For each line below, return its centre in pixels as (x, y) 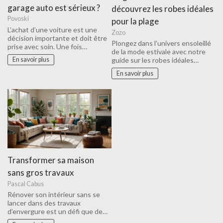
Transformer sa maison (51, 160)
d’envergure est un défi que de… (57, 212)
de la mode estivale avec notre (159, 52)
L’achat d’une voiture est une (52, 29)
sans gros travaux (41, 173)
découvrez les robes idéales (163, 9)
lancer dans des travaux (44, 203)
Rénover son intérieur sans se (54, 195)
